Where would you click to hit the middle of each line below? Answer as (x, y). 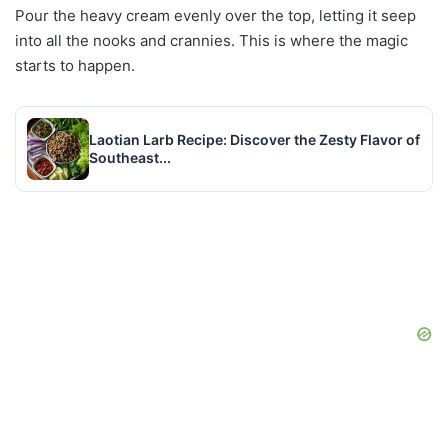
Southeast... (130, 158)
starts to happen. (75, 66)
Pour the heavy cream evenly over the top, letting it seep (215, 16)
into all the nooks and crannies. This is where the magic (211, 41)
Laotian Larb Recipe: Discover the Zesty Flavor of (254, 140)
